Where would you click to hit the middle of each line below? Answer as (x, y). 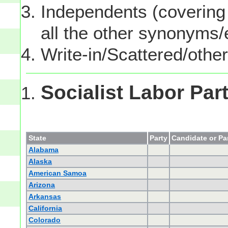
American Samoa (58, 173)
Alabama (44, 150)
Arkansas (45, 197)
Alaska (40, 162)
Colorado (45, 220)
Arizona (42, 185)
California (46, 208)
